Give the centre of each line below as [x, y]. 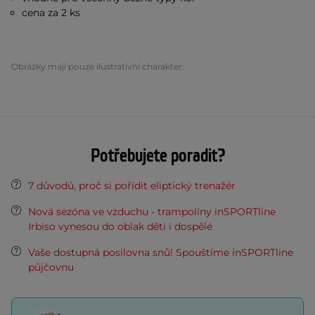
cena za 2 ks [51, 13]
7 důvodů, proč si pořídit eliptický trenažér [132, 186]
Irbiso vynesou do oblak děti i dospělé [120, 226]
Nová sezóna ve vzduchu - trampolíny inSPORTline [152, 212]
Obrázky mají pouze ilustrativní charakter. [98, 66]
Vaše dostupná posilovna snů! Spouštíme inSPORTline [161, 252]
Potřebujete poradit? [157, 156]
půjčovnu [51, 267]
